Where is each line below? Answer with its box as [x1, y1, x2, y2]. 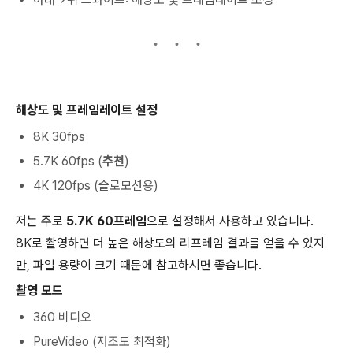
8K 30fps [33, 129, 85, 144]
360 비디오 [33, 310, 91, 325]
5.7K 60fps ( [33, 154, 102, 169]
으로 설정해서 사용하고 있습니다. [147, 214, 314, 229]
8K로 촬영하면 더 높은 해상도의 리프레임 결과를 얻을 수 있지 [16, 236, 325, 251]
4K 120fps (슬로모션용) [33, 178, 158, 193]
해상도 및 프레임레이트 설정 [16, 102, 158, 117]
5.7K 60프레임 [66, 214, 147, 229]
